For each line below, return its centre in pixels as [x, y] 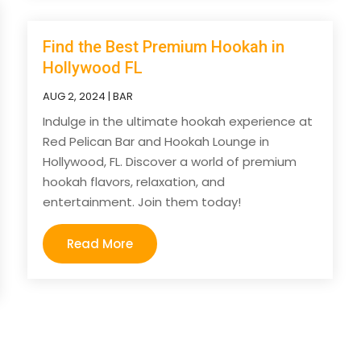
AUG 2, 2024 [75, 96]
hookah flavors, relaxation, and [134, 181]
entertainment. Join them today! [142, 201]
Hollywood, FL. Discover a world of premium [170, 161]
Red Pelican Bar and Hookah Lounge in [156, 141]
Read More [100, 243]
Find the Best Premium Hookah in [164, 46]
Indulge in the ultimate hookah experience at [178, 121]
